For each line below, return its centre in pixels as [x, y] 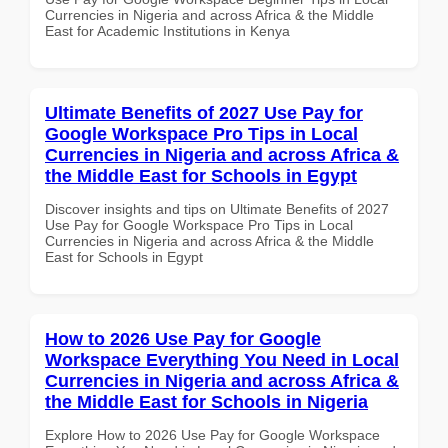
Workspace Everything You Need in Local [222, 359]
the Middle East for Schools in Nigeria [206, 401]
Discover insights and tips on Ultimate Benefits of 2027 [217, 208]
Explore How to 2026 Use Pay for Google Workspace [212, 434]
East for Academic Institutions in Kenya [167, 30]
